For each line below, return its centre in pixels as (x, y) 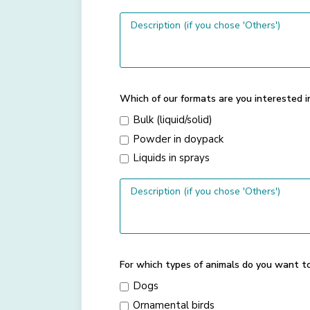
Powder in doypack (178, 139)
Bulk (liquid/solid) (173, 120)
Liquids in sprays (171, 158)
